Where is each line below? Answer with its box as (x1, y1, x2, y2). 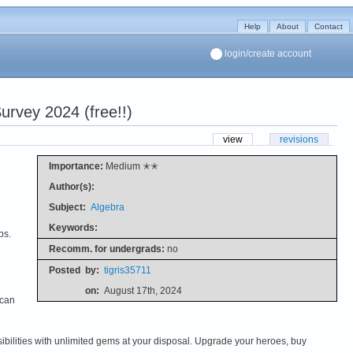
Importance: (48, 160, 103, 172)
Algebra (90, 201, 124, 213)
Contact (314, 22, 343, 31)
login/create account (225, 48, 311, 59)
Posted (48, 264, 80, 276)
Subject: (48, 201, 86, 213)
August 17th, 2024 (103, 284, 182, 296)
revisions (280, 133, 318, 145)
